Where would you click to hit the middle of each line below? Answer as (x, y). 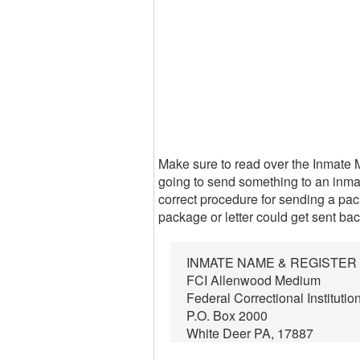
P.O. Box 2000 (227, 315)
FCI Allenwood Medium (254, 280)
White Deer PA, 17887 (250, 333)
